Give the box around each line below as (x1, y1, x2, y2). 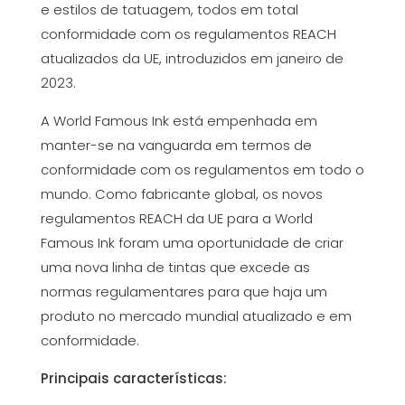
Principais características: (40, 369, 227, 388)
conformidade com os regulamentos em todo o (40, 160, 364, 179)
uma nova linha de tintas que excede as (40, 258, 310, 277)
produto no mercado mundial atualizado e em (40, 306, 352, 325)
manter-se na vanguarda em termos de (40, 136, 312, 155)
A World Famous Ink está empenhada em (40, 111, 317, 130)
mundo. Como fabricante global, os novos (40, 184, 323, 203)
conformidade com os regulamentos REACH (40, 24, 336, 43)
